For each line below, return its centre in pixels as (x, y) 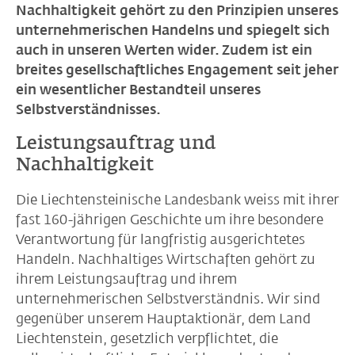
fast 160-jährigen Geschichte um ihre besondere (170, 219)
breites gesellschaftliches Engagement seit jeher (177, 70)
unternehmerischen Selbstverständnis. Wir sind (168, 299)
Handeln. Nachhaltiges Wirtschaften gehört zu (166, 259)
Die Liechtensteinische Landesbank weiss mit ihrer (177, 200)
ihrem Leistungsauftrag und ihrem (126, 279)
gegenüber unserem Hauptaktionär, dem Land (163, 319)
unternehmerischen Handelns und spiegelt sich (173, 30)
